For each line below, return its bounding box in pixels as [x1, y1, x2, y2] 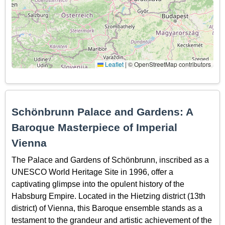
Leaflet [103, 60, 124, 69]
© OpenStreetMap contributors [127, 60, 211, 69]
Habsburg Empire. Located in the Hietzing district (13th [12, 191, 205, 200]
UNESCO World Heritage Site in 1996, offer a [12, 167, 173, 176]
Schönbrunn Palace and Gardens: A [12, 106, 193, 118]
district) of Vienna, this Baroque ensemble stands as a [12, 203, 202, 212]
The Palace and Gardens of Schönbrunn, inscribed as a [12, 155, 209, 164]
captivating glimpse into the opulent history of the [12, 179, 184, 188]
